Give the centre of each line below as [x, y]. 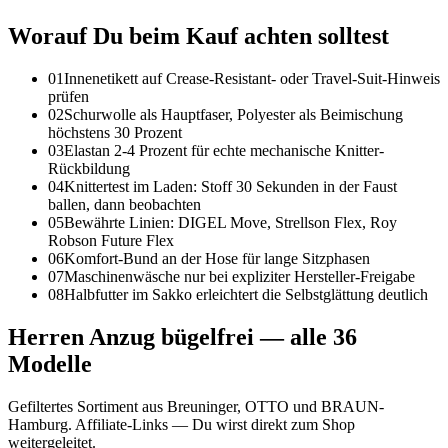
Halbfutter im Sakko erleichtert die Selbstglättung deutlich [246, 294]
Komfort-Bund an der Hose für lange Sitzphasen [217, 258]
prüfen [68, 96]
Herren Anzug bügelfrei [131, 336]
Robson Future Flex [111, 240]
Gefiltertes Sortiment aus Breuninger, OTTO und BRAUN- [196, 406]
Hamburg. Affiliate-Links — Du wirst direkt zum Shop [181, 424]
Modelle [50, 363]
